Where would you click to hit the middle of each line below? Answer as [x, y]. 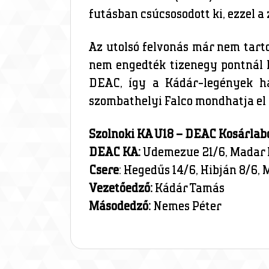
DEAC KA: [116, 153]
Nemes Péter [186, 207]
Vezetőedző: [121, 189]
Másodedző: [120, 207]
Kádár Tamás [189, 189]
